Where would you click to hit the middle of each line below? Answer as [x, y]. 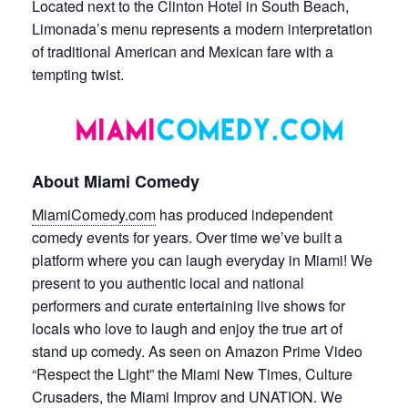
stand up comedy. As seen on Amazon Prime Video [197, 352]
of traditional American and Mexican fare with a [183, 52]
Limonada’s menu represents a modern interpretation [202, 29]
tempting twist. [78, 75]
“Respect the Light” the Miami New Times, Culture [192, 374]
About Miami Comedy [116, 181]
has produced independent [244, 215]
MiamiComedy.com [94, 215]
